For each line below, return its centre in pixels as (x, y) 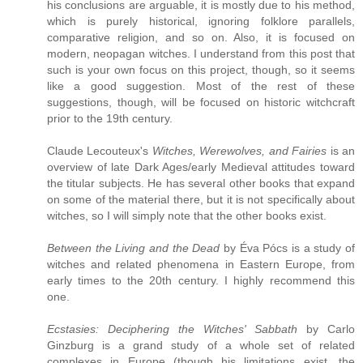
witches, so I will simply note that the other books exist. (187, 216)
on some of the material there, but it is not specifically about (201, 200)
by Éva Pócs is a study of (288, 248)
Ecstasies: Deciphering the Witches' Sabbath (173, 329)
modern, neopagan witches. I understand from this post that (201, 54)
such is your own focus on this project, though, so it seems (201, 70)
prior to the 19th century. (110, 119)
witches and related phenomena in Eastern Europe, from (201, 265)
